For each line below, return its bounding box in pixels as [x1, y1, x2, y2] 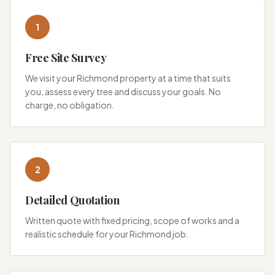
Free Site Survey [25, 50, 107, 65]
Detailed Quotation [25, 192, 120, 207]
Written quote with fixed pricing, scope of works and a [25, 214, 239, 226]
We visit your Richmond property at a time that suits [25, 72, 231, 83]
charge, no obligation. [25, 99, 114, 110]
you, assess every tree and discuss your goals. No [25, 85, 221, 97]
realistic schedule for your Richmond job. [25, 228, 188, 239]
